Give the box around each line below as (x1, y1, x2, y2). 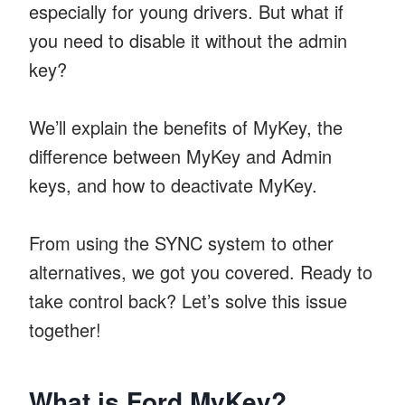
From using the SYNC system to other (29, 229, 334, 256)
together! (29, 316, 101, 343)
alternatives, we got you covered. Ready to (29, 258, 372, 285)
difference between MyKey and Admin (29, 142, 332, 169)
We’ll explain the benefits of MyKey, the (29, 113, 343, 140)
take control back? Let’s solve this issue (29, 287, 347, 314)
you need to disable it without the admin (29, 26, 347, 53)
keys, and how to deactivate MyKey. (29, 171, 317, 198)
